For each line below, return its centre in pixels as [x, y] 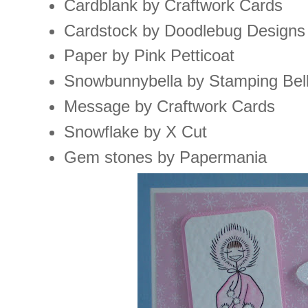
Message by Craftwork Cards [169, 107]
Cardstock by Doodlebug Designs [184, 30]
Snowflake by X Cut [135, 131]
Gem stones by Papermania [165, 157]
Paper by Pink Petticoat [149, 56]
